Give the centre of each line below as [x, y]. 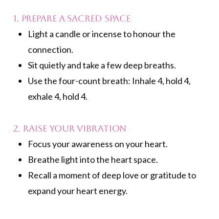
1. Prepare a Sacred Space [72, 19]
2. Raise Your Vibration [70, 129]
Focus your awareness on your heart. [98, 143]
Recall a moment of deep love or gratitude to [112, 175]
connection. [50, 49]
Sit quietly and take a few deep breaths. [102, 65]
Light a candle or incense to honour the [101, 33]
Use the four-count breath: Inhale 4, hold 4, [109, 80]
